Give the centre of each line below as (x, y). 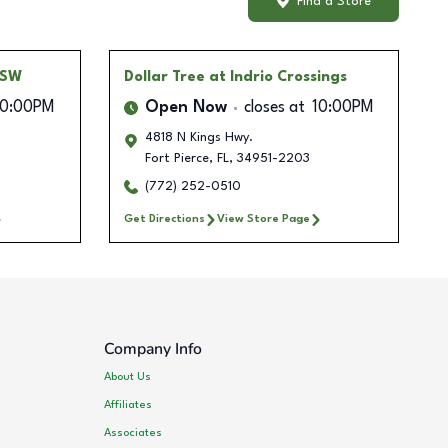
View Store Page (263, 219)
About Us (128, 376)
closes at (274, 108)
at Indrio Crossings (277, 77)
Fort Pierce (176, 159)
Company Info (153, 349)
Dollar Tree (164, 77)
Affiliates (128, 404)
